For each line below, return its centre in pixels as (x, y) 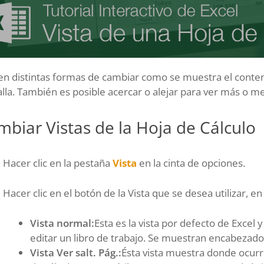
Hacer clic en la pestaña (58, 163)
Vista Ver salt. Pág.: (76, 253)
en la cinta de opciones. (191, 163)
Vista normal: (62, 223)
